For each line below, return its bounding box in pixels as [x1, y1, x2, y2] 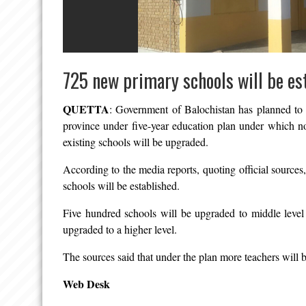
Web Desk [63, 276, 110, 292]
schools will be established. [63, 178, 180, 193]
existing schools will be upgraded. [63, 135, 208, 150]
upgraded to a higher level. [63, 222, 177, 237]
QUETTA [63, 101, 109, 117]
